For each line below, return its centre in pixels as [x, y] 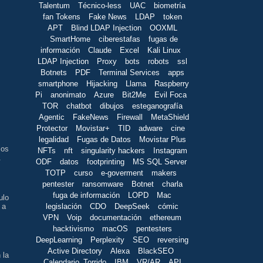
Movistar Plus [162, 139]
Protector [52, 128]
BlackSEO [156, 251]
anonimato [68, 95]
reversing [173, 240]
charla [172, 184]
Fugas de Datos [104, 139]
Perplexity [107, 240]
